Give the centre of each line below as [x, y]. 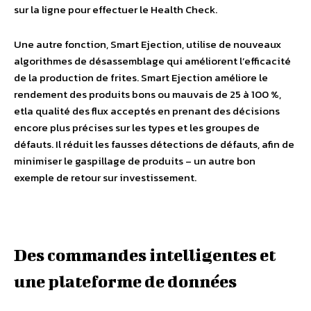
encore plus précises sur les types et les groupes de [137, 127]
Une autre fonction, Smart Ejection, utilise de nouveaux [148, 44]
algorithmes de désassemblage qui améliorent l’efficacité [152, 60]
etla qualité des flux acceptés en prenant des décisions [147, 110]
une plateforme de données [125, 281]
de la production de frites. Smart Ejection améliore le [141, 77]
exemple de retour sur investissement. [107, 177]
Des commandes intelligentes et [145, 254]
